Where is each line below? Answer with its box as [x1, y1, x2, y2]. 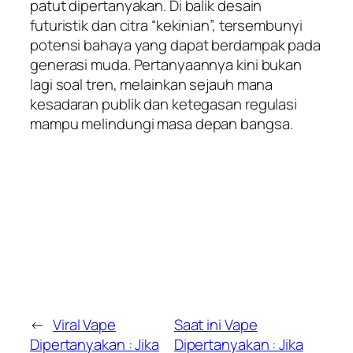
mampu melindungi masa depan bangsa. [30, 113, 293, 134]
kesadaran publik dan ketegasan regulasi [30, 93, 298, 114]
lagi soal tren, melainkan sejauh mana [30, 73, 273, 95]
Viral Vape [52, 314, 116, 335]
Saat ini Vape [173, 314, 258, 335]
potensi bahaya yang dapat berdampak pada [30, 34, 321, 55]
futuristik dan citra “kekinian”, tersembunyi [30, 14, 303, 35]
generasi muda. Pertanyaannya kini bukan [30, 54, 303, 75]
